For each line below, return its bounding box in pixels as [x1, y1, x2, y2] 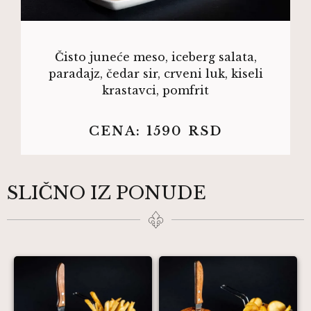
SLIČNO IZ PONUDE [7, 182, 206, 205]
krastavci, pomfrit [102, 83, 209, 97]
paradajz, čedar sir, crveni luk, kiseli [48, 66, 263, 81]
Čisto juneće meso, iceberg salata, [54, 49, 257, 64]
